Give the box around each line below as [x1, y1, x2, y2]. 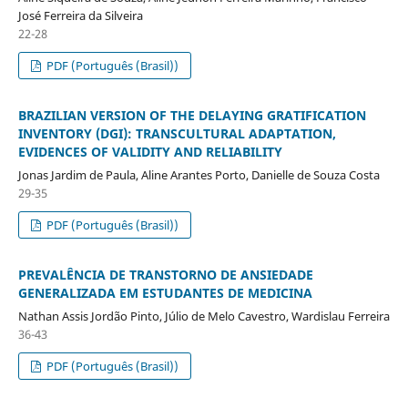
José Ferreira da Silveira [17, 6, 143, 24]
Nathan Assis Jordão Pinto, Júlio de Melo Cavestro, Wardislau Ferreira [17, 307, 390, 324]
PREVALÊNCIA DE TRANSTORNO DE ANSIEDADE [17, 265, 313, 283]
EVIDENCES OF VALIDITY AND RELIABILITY [17, 142, 282, 160]
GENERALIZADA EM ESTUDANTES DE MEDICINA [17, 283, 312, 301]
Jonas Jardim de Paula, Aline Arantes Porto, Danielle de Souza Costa [17, 166, 380, 183]
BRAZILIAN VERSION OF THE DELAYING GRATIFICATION [17, 106, 366, 124]
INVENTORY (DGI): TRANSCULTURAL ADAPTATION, [17, 124, 336, 142]
